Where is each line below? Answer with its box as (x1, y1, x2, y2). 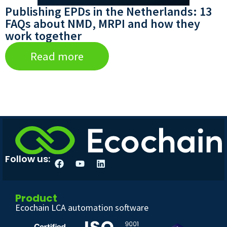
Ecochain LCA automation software (15, 202, 148, 214)
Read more (30, 49, 84, 64)
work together (5, 28, 82, 44)
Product (15, 191, 57, 206)
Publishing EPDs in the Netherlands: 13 (5, 4, 212, 20)
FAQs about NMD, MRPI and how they (5, 16, 200, 32)
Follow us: (5, 153, 50, 166)
